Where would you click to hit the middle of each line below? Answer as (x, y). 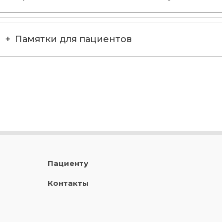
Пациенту (68, 163)
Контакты (68, 183)
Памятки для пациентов (73, 39)
